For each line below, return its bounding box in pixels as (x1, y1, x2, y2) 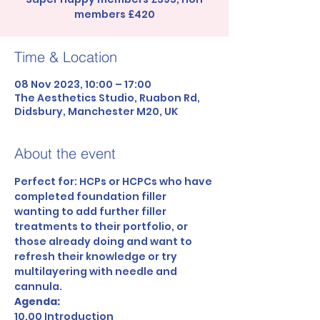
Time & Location (14, 48, 117, 66)
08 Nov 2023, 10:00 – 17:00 (14, 77, 151, 91)
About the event (14, 144, 116, 162)
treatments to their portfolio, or (14, 219, 190, 234)
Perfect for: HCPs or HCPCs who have (14, 174, 214, 189)
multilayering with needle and (14, 264, 179, 279)
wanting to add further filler (14, 204, 169, 219)
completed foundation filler (14, 189, 169, 204)
